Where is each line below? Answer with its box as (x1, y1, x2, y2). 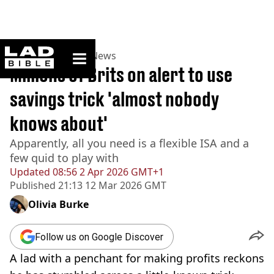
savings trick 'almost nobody (10, 87, 219, 111)
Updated (10, 165, 50, 179)
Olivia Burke (28, 198, 89, 211)
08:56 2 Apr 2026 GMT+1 (50, 165, 164, 179)
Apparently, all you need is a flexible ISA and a (10, 136, 249, 150)
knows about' (10, 112, 108, 135)
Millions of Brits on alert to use (10, 63, 232, 86)
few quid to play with (10, 150, 119, 165)
